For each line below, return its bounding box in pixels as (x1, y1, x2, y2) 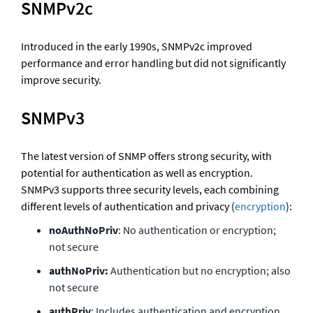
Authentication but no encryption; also (108, 263, 291, 277)
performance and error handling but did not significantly (21, 55, 286, 70)
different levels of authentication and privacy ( (21, 198, 235, 213)
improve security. (21, 72, 101, 87)
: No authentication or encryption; (118, 222, 276, 237)
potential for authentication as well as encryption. (21, 165, 253, 180)
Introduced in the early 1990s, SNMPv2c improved (21, 38, 252, 53)
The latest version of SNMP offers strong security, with (21, 148, 272, 163)
